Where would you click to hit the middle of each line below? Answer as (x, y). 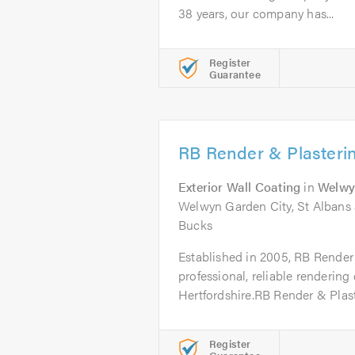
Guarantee (235, 74)
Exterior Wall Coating (240, 187)
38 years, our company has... (256, 13)
